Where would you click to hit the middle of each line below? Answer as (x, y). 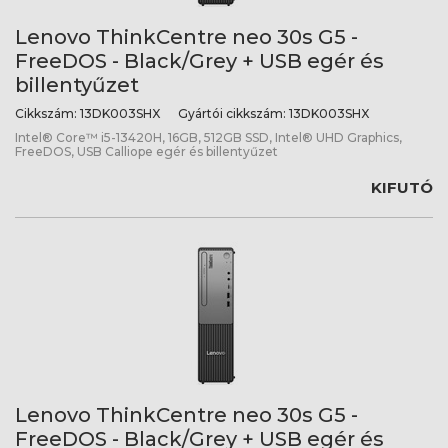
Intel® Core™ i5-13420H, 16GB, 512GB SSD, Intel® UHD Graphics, (208, 137)
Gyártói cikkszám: (232, 113)
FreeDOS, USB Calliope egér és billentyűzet (146, 151)
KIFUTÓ (402, 187)
